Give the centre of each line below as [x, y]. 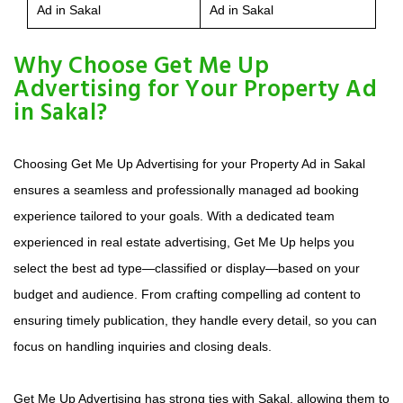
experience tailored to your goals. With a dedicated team [174, 215]
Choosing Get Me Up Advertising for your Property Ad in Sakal [189, 163]
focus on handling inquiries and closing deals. [143, 346]
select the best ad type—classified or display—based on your [187, 268]
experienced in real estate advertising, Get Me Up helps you [184, 242]
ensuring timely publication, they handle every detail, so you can [195, 320]
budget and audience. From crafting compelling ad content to [187, 294]
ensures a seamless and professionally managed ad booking [186, 189]
